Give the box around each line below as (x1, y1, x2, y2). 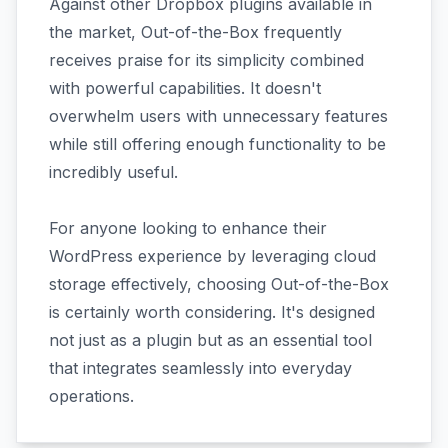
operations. (49, 386, 134, 406)
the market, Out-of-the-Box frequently (49, 22, 342, 42)
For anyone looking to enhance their (49, 218, 327, 238)
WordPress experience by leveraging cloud (49, 246, 376, 266)
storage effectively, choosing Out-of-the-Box (49, 274, 389, 294)
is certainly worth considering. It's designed (49, 302, 375, 322)
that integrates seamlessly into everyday (49, 358, 352, 378)
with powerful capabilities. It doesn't (49, 78, 321, 98)
